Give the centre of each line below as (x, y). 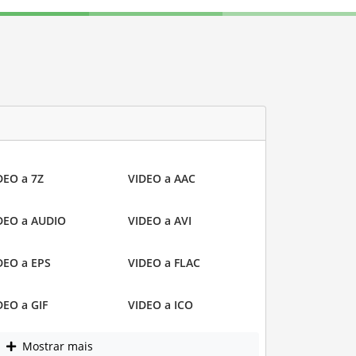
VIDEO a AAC (162, 178)
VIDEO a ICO (161, 304)
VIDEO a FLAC (164, 262)
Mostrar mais (56, 346)
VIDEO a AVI (160, 220)
